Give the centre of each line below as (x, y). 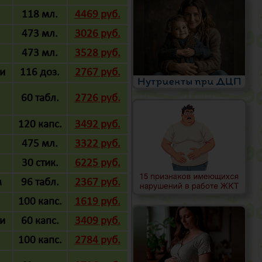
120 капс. (40, 125)
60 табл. (40, 99)
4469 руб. (97, 15)
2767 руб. (97, 73)
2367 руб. (97, 183)
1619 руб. (97, 202)
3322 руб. (97, 144)
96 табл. (40, 183)
